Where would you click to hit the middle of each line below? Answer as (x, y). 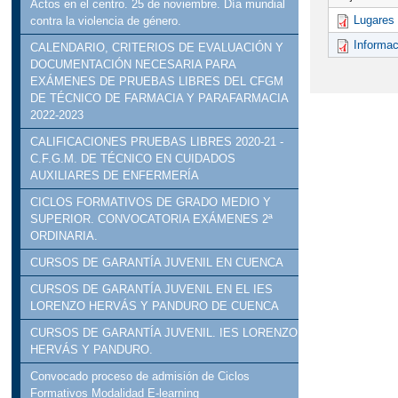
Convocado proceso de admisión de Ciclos (140, 377)
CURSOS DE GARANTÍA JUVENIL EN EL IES (152, 290)
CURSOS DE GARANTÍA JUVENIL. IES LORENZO (164, 333)
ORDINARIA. (64, 236)
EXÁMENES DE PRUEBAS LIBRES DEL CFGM (157, 82)
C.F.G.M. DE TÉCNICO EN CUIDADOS (133, 159)
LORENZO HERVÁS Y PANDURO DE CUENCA (155, 306)
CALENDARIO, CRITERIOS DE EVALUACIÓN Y (157, 48)
